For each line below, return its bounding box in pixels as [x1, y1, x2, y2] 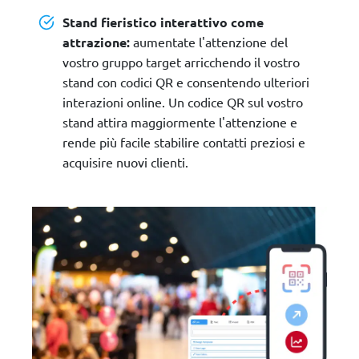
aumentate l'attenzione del [130, 33, 288, 50]
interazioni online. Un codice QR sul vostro [63, 93, 303, 110]
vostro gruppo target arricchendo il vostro [63, 53, 300, 70]
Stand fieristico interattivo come [63, 13, 264, 30]
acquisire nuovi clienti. [63, 153, 188, 170]
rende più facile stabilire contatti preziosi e [63, 133, 305, 150]
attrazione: [63, 33, 130, 50]
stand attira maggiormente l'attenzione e [63, 113, 297, 130]
